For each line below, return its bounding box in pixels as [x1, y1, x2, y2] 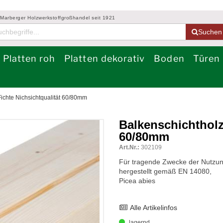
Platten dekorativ [64, 53, 145, 64]
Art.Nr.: [119, 144, 141, 151]
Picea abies [119, 177, 155, 185]
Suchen [198, 28, 222, 36]
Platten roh [2, 53, 56, 64]
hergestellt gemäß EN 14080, [119, 167, 212, 175]
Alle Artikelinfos [130, 204, 177, 212]
